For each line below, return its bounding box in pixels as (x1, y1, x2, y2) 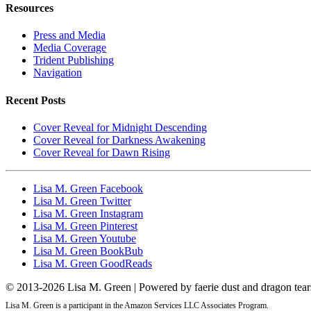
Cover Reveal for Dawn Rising (33, 146, 170, 158)
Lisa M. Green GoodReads (33, 257, 152, 269)
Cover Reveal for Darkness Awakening (33, 133, 205, 146)
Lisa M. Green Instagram (33, 207, 143, 219)
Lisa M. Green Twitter (33, 194, 131, 207)
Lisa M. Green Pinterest (33, 219, 137, 232)
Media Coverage (33, 42, 106, 54)
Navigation (33, 67, 82, 79)
